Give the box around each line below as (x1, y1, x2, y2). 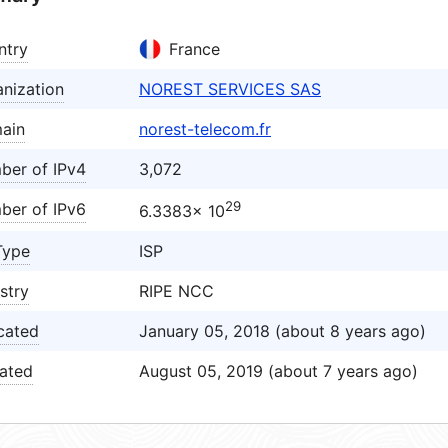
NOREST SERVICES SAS (139, 79, 321, 99)
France (169, 39, 220, 59)
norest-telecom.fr (139, 119, 271, 139)
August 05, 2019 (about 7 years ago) (139, 361, 418, 381)
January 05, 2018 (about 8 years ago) (139, 321, 426, 341)
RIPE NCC (139, 281, 214, 301)
